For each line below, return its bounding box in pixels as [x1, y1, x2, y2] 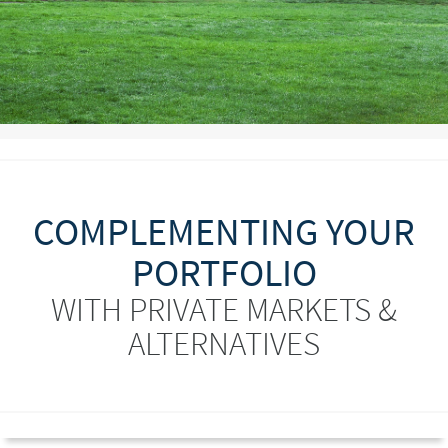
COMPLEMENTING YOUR [33, 208, 415, 255]
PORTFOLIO [131, 249, 317, 296]
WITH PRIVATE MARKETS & [51, 289, 397, 330]
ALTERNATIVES [128, 323, 320, 364]
